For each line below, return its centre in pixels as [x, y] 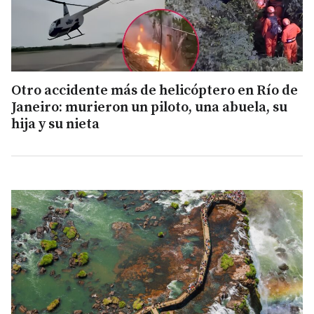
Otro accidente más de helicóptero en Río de [155, 91]
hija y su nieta [55, 125]
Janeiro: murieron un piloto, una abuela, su [149, 108]
